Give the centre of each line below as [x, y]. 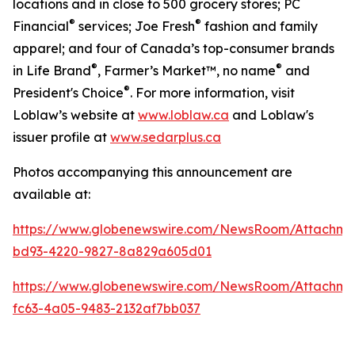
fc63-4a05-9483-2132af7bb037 [107, 308]
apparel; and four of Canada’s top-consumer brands [174, 48]
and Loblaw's [271, 115]
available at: [52, 194]
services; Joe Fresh [135, 26]
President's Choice [68, 92]
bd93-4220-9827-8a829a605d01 [112, 251]
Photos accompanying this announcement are [153, 172]
